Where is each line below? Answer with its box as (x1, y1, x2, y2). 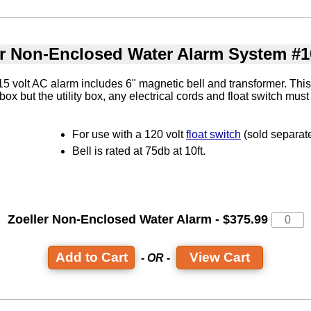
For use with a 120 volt (72, 128, 186, 140)
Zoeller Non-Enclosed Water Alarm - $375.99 (7, 212, 271, 226)
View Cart (190, 249, 250, 264)
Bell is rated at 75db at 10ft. (72, 144, 205, 157)
